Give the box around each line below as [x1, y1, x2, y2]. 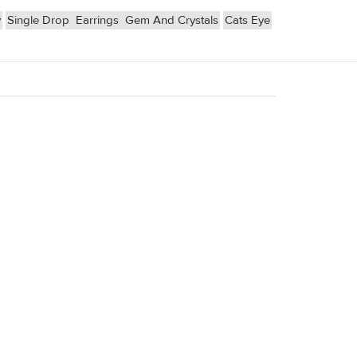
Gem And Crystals [125, 13, 218, 29]
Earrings [76, 13, 122, 29]
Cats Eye [225, 13, 270, 29]
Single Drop [7, 13, 73, 29]
